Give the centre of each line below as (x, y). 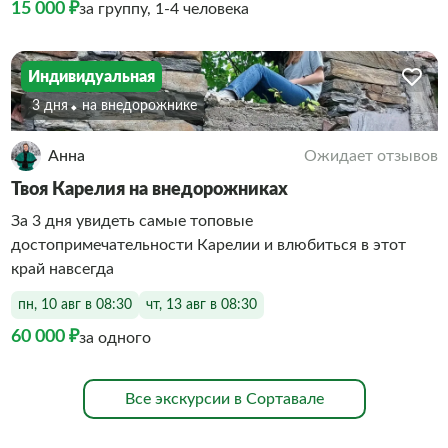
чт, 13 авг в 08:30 (201, 304)
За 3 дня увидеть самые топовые (131, 221)
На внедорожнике (143, 105)
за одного (114, 337)
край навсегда (62, 269)
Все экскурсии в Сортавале (224, 399)
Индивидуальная (91, 76)
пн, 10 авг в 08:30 (74, 304)
